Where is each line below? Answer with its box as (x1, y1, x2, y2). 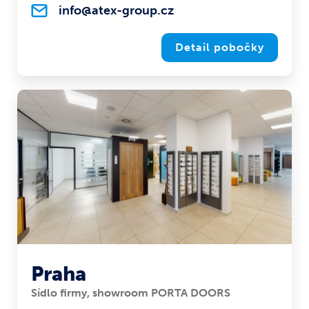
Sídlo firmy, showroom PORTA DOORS (31, 286, 230, 300)
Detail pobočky (175, 41, 264, 54)
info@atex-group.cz (59, 3, 174, 19)
